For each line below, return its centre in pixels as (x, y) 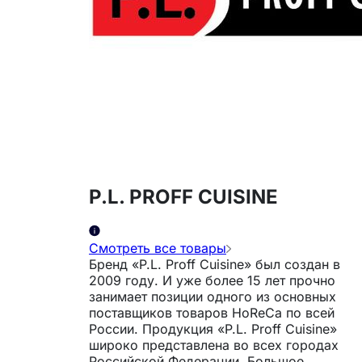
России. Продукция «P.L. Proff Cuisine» (116, 329)
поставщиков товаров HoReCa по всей (212, 313)
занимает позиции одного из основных (213, 297)
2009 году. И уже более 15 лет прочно (212, 281)
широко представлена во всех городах (214, 345)
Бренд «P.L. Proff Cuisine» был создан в (215, 265)
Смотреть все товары (158, 248)
